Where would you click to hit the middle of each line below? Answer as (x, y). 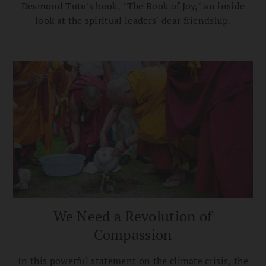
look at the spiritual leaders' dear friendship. (133, 20)
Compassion (133, 235)
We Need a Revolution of (133, 216)
